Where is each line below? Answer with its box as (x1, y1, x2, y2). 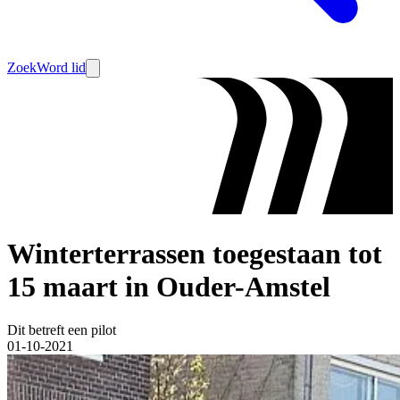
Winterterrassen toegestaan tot (7, 237, 382, 270)
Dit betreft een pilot (7, 322, 116, 338)
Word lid (37, 60, 86, 75)
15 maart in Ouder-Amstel (7, 270, 330, 303)
